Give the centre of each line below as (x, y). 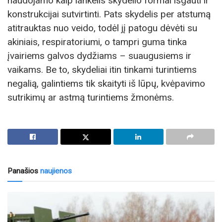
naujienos (55, 171)
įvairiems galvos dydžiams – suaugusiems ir (99, 55)
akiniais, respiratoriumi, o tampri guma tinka (97, 42)
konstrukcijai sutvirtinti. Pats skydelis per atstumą (109, 14)
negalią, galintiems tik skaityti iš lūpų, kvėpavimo (106, 83)
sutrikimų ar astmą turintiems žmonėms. (91, 97)
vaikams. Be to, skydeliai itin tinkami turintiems (102, 69)
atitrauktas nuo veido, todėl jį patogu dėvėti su (102, 28)
